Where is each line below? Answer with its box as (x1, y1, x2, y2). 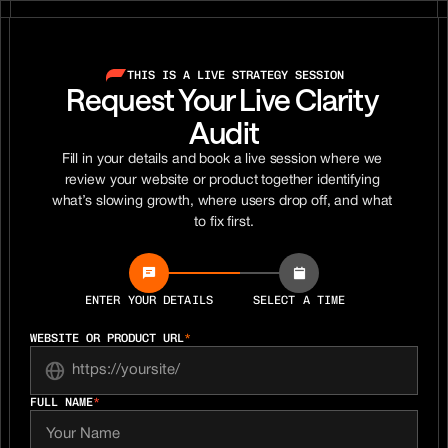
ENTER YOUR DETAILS (85, 293, 213, 307)
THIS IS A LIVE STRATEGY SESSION (126, 68, 344, 82)
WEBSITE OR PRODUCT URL (30, 331, 184, 345)
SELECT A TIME (252, 293, 346, 307)
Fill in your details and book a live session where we (61, 153, 383, 166)
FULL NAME (30, 395, 93, 409)
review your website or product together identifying (64, 174, 380, 187)
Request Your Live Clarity (66, 82, 378, 117)
